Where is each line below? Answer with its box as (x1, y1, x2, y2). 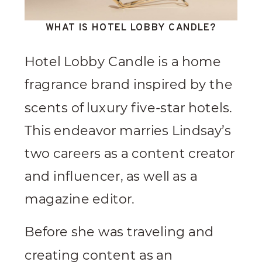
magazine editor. (25, 191, 135, 208)
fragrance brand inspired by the (25, 77, 233, 93)
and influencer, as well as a (25, 168, 198, 185)
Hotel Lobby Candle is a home (25, 54, 221, 70)
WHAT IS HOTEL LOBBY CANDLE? (45, 21, 217, 35)
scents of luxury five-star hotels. (25, 99, 232, 116)
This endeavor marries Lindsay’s (25, 123, 231, 139)
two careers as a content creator (25, 146, 235, 161)
